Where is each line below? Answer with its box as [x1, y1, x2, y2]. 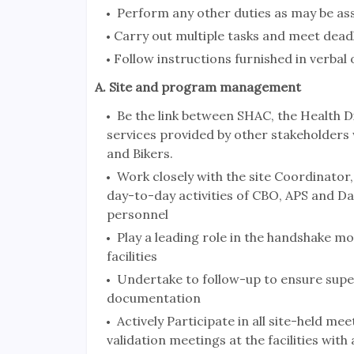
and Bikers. [106, 145, 173, 162]
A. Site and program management [94, 79, 301, 96]
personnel [106, 206, 168, 223]
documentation [106, 290, 201, 307]
